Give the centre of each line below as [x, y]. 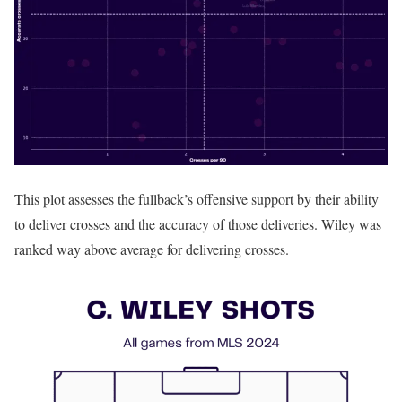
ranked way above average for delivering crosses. [154, 249]
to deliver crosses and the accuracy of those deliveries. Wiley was [198, 224]
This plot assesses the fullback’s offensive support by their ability [197, 199]
